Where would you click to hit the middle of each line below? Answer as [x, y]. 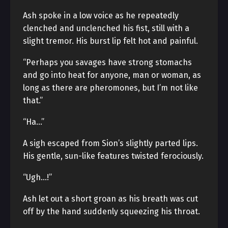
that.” [33, 101]
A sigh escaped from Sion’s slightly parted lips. [110, 143]
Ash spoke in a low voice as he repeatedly [101, 16]
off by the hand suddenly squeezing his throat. [111, 211]
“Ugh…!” [37, 177]
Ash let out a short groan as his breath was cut [110, 199]
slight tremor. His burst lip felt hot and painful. [110, 41]
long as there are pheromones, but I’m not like [110, 88]
